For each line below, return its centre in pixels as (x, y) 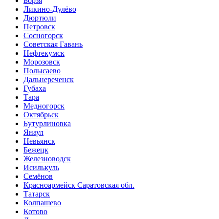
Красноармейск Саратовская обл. (79, 185)
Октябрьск (41, 114)
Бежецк (36, 150)
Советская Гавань (53, 44)
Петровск (39, 26)
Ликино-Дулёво (50, 9)
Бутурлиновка (47, 123)
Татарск (37, 194)
